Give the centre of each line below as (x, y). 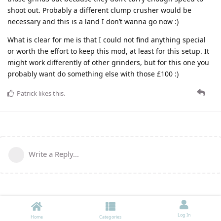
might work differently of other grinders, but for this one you (108, 63)
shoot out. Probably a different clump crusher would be (99, 10)
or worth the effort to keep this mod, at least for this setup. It (108, 51)
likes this (50, 93)
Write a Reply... (54, 154)
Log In (184, 215)
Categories (110, 217)
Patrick (27, 93)
